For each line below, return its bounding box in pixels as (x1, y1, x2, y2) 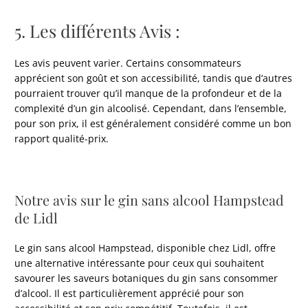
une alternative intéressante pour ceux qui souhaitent (14, 256, 265, 270)
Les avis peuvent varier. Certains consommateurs (14, 56, 242, 69)
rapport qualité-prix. (14, 131, 109, 145)
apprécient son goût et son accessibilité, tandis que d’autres (14, 71, 293, 85)
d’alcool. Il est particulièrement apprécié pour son (14, 287, 245, 300)
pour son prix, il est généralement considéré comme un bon (14, 116, 292, 130)
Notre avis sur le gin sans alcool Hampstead (14, 190, 285, 210)
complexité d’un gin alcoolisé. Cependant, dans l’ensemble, (14, 101, 287, 115)
